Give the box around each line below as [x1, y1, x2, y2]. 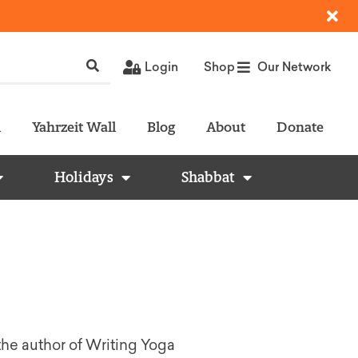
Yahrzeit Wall [31, 118, 116, 135]
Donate [276, 118, 324, 135]
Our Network [257, 60, 331, 74]
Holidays [54, 169, 113, 186]
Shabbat [181, 169, 235, 186]
